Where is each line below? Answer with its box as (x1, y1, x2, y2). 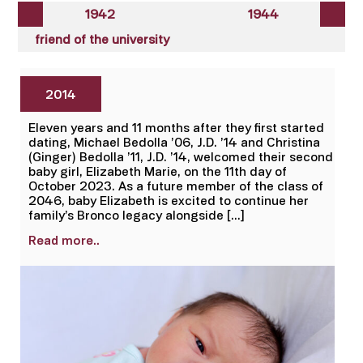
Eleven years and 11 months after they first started (28, 120, 324, 135)
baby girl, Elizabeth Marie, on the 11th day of (28, 164, 287, 178)
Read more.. (28, 233, 100, 247)
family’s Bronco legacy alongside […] (28, 207, 245, 222)
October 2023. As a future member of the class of (28, 178, 323, 193)
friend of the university (34, 32, 169, 46)
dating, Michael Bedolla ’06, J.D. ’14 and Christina (28, 135, 320, 149)
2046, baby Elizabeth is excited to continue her (28, 193, 309, 207)
